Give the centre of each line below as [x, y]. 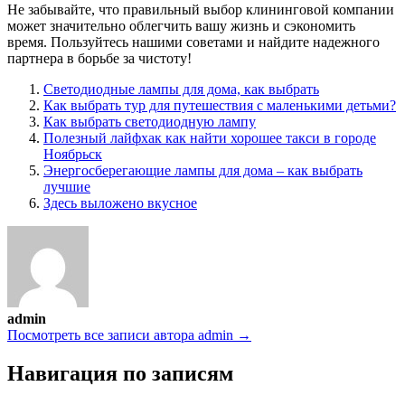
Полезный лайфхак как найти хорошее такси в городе [210, 137]
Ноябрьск [73, 154]
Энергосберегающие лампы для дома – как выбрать [203, 170]
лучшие [67, 186]
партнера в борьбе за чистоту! [99, 58]
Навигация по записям [120, 373]
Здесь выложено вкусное [120, 202]
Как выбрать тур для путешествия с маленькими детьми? [220, 105]
